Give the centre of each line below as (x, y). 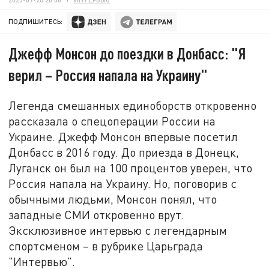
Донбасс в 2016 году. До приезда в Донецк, (124, 152)
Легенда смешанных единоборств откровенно (133, 105)
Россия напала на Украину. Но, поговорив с (123, 183)
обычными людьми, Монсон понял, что (113, 199)
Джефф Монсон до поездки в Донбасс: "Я (127, 53)
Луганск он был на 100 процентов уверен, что (131, 168)
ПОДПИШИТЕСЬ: (36, 22)
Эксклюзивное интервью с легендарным (118, 230)
